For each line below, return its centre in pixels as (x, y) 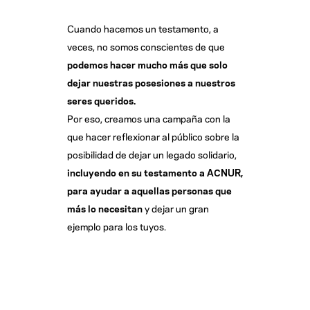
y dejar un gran (175, 208)
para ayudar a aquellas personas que (149, 190)
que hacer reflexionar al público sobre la (153, 136)
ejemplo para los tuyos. (116, 226)
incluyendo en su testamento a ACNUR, (155, 172)
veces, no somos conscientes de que (146, 46)
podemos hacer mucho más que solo (147, 64)
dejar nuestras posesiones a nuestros (151, 82)
